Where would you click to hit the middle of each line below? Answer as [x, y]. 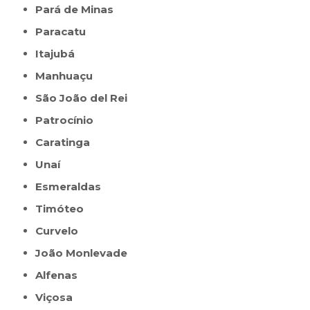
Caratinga [67, 143]
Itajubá [57, 54]
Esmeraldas [72, 187]
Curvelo [61, 231]
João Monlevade [84, 253]
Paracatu [65, 32]
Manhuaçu [69, 76]
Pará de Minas [79, 10]
